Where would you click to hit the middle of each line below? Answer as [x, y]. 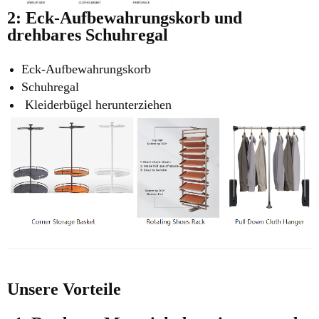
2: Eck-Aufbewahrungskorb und [127, 18]
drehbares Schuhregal [88, 35]
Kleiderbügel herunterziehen [96, 105]
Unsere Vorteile [64, 289]
